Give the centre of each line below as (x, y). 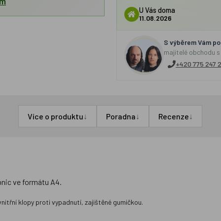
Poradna (121, 116)
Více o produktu (56, 116)
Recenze (174, 116)
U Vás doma (157, 10)
